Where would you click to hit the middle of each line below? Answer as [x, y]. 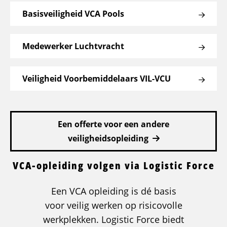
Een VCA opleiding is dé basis [113, 191]
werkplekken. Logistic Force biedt [113, 219]
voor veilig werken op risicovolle [113, 205]
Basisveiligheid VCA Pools [73, 13]
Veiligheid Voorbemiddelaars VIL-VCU [97, 78]
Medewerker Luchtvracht [73, 46]
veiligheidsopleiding [108, 138]
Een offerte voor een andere [113, 124]
